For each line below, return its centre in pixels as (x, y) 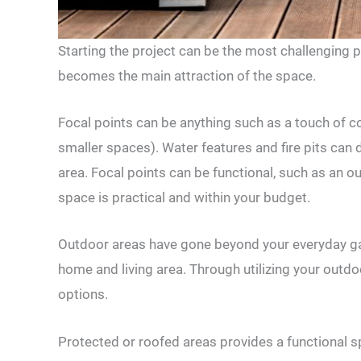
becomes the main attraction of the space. (187, 75)
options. (83, 295)
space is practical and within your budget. (184, 198)
